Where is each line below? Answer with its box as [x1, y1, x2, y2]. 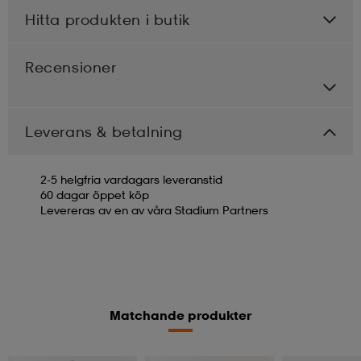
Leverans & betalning [25, 122, 183, 140]
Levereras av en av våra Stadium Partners [40, 202, 268, 217]
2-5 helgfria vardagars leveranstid [40, 172, 222, 186]
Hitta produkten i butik [25, 10, 190, 28]
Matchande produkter [110, 306, 251, 323]
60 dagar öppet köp [40, 187, 149, 201]
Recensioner [25, 57, 117, 76]
